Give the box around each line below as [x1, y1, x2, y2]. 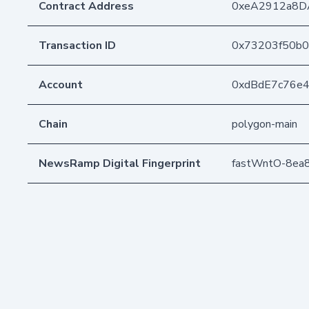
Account [39, 77, 83, 92]
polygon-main [232, 116, 297, 132]
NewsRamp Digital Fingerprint [39, 155, 201, 171]
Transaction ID [39, 37, 116, 53]
